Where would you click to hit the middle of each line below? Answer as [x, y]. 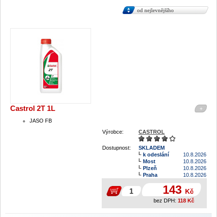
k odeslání [156, 155]
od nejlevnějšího [155, 10]
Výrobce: [113, 132]
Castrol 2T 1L [33, 108]
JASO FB [41, 121]
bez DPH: [165, 201]
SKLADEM [152, 148]
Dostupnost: [116, 148]
